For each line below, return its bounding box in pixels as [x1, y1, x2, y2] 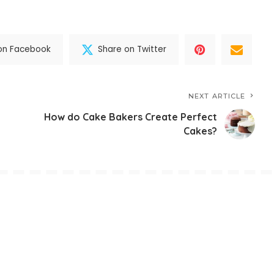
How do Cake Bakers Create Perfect [44, 110, 218, 123]
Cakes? [183, 124, 218, 137]
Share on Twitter [98, 43, 167, 56]
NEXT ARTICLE [188, 91, 246, 100]
